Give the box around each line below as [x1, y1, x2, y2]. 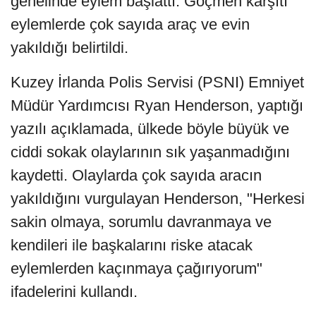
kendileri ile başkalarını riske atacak [11, 236, 253, 255]
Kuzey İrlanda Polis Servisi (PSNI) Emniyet [11, 73, 304, 92]
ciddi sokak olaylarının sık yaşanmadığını [11, 143, 290, 162]
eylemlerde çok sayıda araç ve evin [11, 16, 250, 34]
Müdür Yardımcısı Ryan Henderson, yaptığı [11, 97, 303, 115]
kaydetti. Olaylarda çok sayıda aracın [11, 166, 262, 185]
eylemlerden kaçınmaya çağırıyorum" [11, 260, 262, 278]
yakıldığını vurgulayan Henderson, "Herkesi [11, 190, 305, 208]
